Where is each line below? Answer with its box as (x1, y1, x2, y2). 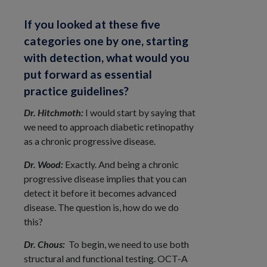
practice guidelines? (24, 84, 129, 98)
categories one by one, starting (24, 34, 188, 48)
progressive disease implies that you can (24, 172, 187, 184)
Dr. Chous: (24, 238, 69, 250)
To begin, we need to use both (69, 238, 189, 250)
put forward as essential (24, 67, 152, 82)
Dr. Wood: (24, 158, 65, 170)
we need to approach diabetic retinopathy (24, 121, 194, 133)
